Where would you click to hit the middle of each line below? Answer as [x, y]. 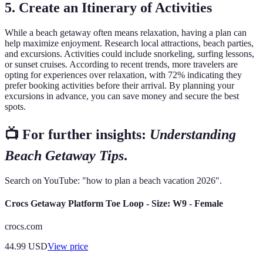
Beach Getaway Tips [64, 155]
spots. [15, 107]
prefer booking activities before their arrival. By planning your [119, 86]
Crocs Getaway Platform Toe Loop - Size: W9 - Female [114, 204]
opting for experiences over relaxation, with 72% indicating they [123, 75]
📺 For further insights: [77, 134]
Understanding [193, 134]
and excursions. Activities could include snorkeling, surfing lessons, [129, 54]
